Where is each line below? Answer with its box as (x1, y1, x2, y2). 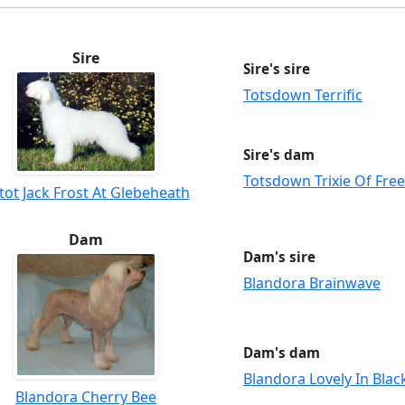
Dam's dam (243, 344, 320, 363)
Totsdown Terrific (243, 85, 363, 106)
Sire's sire (243, 60, 310, 79)
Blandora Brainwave (243, 272, 381, 293)
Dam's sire (243, 247, 316, 266)
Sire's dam (243, 145, 315, 164)
